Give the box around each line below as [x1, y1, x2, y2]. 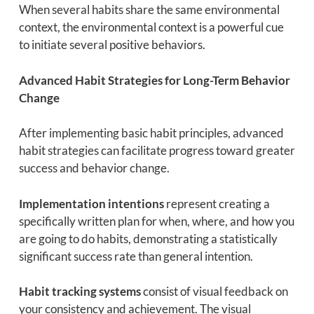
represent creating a [163, 196, 270, 211]
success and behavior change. [18, 161, 170, 176]
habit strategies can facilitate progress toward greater [18, 143, 295, 158]
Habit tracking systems [18, 284, 141, 299]
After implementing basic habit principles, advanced [18, 125, 284, 141]
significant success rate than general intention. [18, 248, 253, 264]
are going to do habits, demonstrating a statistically [18, 231, 278, 246]
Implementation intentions [18, 196, 164, 211]
